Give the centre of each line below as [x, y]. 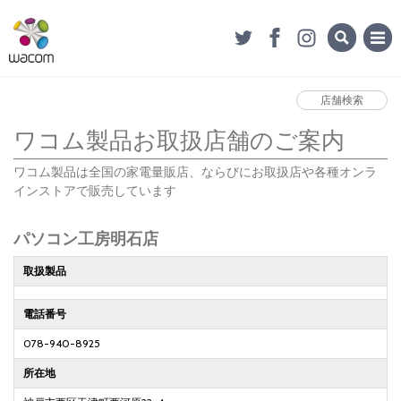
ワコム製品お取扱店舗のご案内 [179, 141]
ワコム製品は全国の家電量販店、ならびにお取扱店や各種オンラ [195, 172]
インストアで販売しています [95, 191]
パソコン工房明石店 [86, 239]
